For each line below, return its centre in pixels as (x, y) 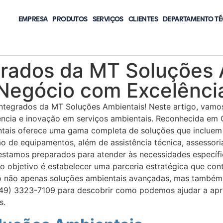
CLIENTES (143, 19)
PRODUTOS (70, 19)
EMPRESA (33, 19)
